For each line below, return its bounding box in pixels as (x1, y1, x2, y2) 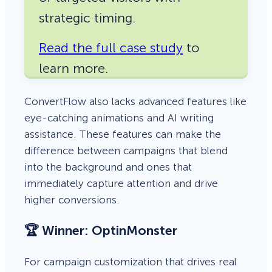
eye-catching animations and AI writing (24, 111, 214, 124)
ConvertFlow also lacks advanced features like (24, 95, 246, 107)
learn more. (39, 60, 108, 76)
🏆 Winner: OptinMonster (24, 223, 177, 239)
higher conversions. (24, 193, 119, 206)
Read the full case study (39, 39, 183, 56)
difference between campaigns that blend (24, 144, 228, 157)
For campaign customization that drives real (24, 255, 237, 268)
